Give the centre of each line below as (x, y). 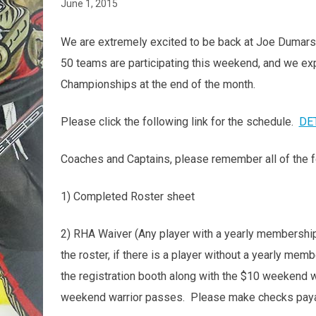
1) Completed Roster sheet (129, 196)
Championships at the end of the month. (160, 84)
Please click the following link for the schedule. (180, 121)
